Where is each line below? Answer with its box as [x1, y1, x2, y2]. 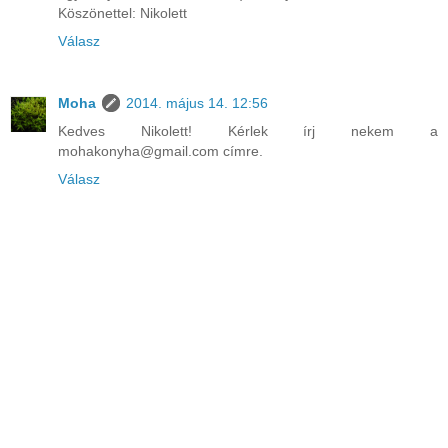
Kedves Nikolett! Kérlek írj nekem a [58, 123, 438, 140]
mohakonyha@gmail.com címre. [58, 143, 263, 160]
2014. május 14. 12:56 [126, 95, 268, 112]
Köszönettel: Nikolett [58, 5, 187, 22]
